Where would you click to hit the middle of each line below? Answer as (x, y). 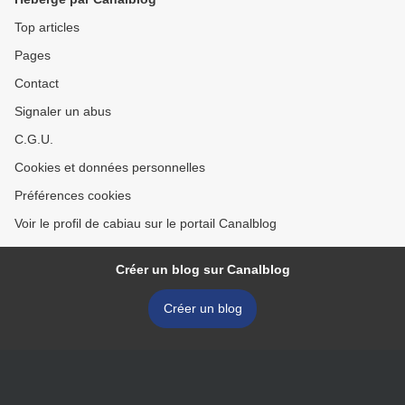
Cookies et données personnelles (110, 168)
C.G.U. (34, 140)
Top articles (47, 28)
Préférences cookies (73, 196)
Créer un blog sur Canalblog (202, 270)
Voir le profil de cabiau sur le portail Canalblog (146, 224)
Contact (37, 84)
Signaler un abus (63, 112)
